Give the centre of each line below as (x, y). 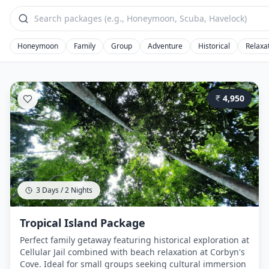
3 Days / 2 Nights (64, 190)
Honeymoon (38, 46)
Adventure (165, 46)
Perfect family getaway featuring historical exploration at (134, 240)
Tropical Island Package (83, 223)
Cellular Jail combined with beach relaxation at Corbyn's (132, 252)
